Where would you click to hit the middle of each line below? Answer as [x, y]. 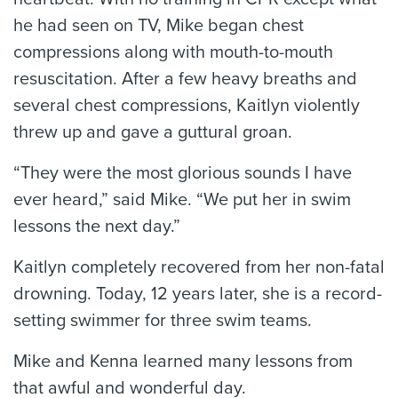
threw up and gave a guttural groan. [153, 132]
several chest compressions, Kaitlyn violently [187, 106]
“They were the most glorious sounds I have [183, 173]
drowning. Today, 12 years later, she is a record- [198, 294]
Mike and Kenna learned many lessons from [183, 362]
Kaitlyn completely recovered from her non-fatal [199, 267]
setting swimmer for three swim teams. [163, 321]
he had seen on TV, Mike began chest [159, 26]
